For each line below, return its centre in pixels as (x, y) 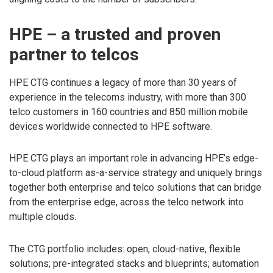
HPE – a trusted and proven (115, 35)
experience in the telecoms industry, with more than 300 (128, 97)
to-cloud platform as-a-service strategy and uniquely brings (136, 173)
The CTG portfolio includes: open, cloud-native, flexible (125, 249)
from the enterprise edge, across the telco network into (126, 202)
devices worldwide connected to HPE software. (111, 126)
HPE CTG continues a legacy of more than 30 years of (123, 82)
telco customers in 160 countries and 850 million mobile (129, 112)
